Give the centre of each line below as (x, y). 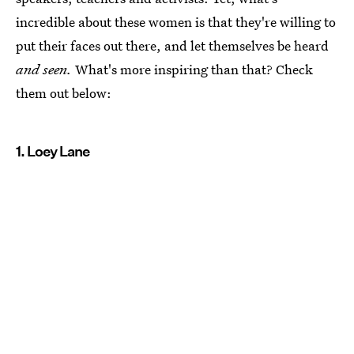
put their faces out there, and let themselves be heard (172, 45)
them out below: (64, 93)
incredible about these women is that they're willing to (176, 22)
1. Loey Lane (53, 151)
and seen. (45, 69)
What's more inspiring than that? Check (194, 69)
